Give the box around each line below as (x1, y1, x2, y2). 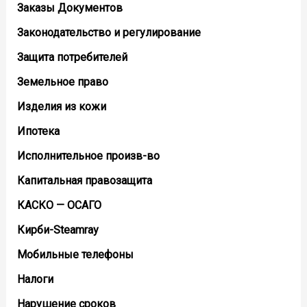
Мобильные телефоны (16, 247, 134, 261)
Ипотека (16, 124, 60, 138)
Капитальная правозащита (16, 173, 152, 187)
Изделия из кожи (16, 99, 106, 113)
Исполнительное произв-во (16, 149, 160, 162)
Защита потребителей (16, 50, 127, 64)
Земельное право (16, 75, 108, 88)
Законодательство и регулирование (16, 25, 201, 39)
